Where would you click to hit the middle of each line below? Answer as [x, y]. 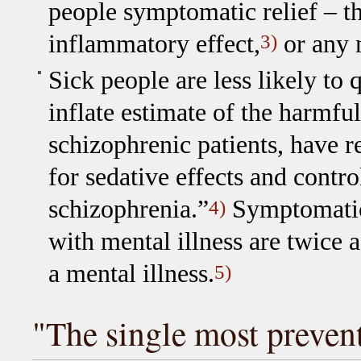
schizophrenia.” [128, 209]
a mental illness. [131, 273]
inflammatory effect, [154, 44]
